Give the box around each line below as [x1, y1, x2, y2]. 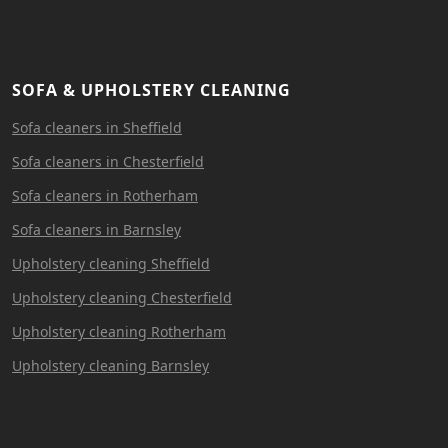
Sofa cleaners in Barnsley [12, 219, 181, 239]
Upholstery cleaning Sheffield [12, 253, 210, 273]
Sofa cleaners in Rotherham [12, 185, 198, 205]
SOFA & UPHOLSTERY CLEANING [12, 78, 291, 101]
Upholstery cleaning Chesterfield [12, 287, 232, 307]
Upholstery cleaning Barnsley [12, 355, 209, 375]
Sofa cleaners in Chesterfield [12, 151, 204, 171]
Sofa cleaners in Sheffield [12, 117, 182, 137]
